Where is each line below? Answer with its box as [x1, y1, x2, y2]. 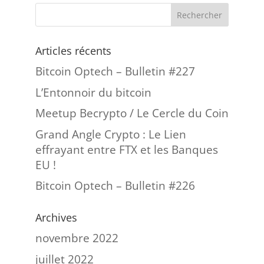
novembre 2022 [35, 230, 118, 246]
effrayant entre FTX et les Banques [35, 141, 218, 157]
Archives [35, 210, 77, 225]
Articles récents [35, 44, 111, 58]
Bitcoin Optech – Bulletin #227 [35, 64, 195, 79]
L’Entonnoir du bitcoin [35, 84, 151, 100]
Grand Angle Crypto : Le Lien [35, 126, 186, 142]
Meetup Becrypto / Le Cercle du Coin [35, 105, 229, 121]
